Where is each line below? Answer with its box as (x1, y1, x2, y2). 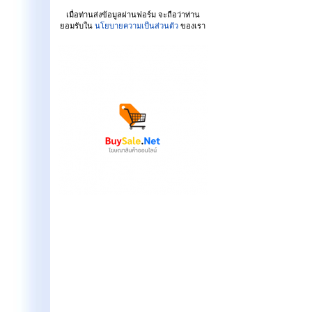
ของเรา (180, 22, 206, 30)
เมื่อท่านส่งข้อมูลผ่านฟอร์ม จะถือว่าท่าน (65, 10, 200, 19)
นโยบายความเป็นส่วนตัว (93, 22, 181, 30)
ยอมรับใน (60, 22, 93, 30)
